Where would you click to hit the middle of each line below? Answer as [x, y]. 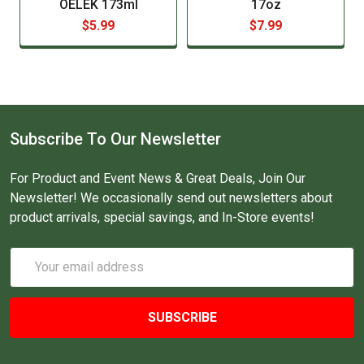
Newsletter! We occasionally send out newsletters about [171, 197]
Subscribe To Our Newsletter [115, 139]
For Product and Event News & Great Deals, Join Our [158, 178]
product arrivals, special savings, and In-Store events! [162, 217]
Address [34, 275]
